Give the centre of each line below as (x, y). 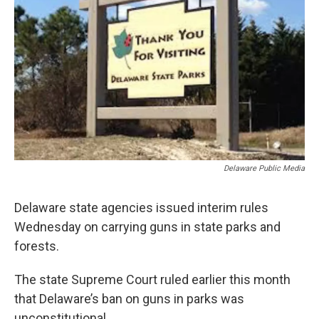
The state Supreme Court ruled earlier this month (152, 279)
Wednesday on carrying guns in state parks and (147, 226)
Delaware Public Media (264, 168)
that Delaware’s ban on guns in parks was (129, 298)
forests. (37, 246)
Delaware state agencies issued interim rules (141, 207)
